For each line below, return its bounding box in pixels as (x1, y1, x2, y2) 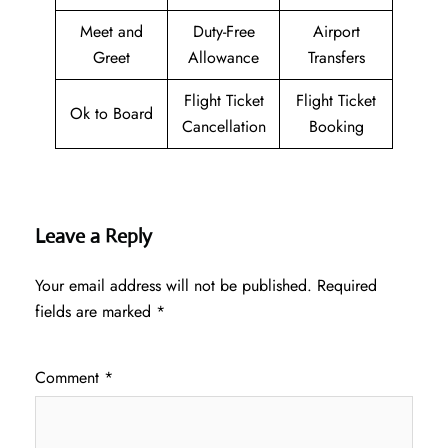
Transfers (307, 46, 365, 70)
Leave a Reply (35, 224, 152, 250)
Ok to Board (70, 102, 153, 126)
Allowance (188, 46, 259, 70)
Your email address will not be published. (35, 274, 312, 298)
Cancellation (181, 115, 266, 139)
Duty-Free (192, 20, 255, 44)
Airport (312, 20, 360, 44)
